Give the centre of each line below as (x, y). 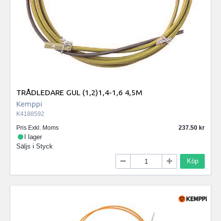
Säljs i (26, 146)
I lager (33, 137)
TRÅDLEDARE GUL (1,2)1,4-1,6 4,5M (79, 92)
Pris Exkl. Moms (37, 128)
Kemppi (29, 104)
